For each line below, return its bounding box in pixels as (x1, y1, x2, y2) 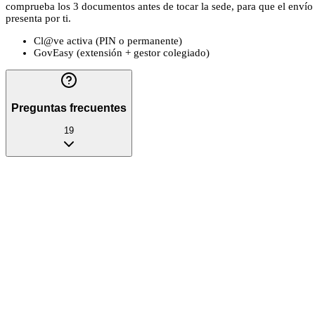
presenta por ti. (6, 13, 71, 25)
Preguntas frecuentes (11, 101, 127, 114)
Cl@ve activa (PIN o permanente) (34, 35, 182, 47)
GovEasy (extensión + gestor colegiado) (34, 47, 210, 59)
